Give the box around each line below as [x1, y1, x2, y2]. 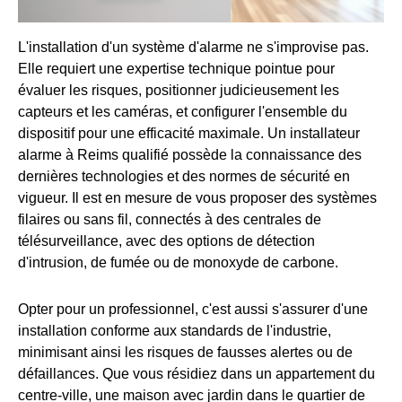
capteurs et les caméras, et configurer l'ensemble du [18, 103, 347, 119]
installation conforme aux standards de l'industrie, [18, 322, 331, 338]
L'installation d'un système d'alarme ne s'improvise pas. [18, 39, 369, 55]
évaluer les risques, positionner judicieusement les [18, 82, 339, 98]
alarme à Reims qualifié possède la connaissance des [18, 146, 362, 162]
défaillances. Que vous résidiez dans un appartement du [18, 365, 375, 381]
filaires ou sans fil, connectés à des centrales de [18, 211, 321, 227]
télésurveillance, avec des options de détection [18, 232, 315, 249]
